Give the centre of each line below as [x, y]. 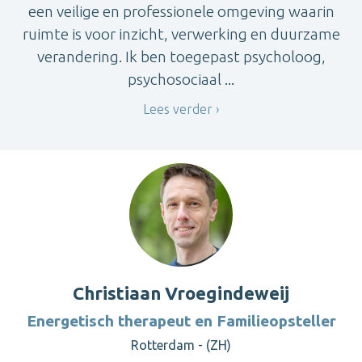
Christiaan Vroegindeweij [181, 293]
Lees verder [178, 109]
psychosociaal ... [181, 80]
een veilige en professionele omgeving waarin [181, 12]
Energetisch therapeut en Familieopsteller [181, 320]
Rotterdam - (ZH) [181, 345]
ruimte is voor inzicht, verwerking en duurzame [181, 34]
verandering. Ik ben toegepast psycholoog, [181, 57]
